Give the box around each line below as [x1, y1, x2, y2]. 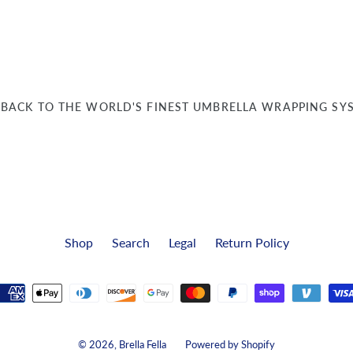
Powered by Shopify [185, 337, 275, 351]
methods [176, 274, 224, 289]
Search [111, 235, 150, 250]
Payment [176, 255, 225, 270]
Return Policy [214, 235, 289, 250]
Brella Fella [119, 337, 166, 351]
